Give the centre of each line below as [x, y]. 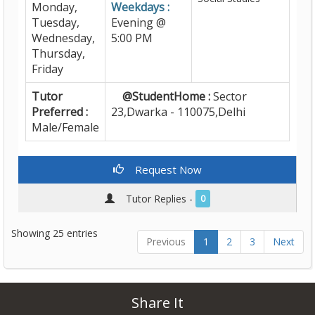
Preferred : [60, 112]
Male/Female [65, 127]
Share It [157, 303]
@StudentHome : [161, 96]
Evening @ [139, 22]
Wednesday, [63, 38]
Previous [166, 242]
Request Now [162, 169]
